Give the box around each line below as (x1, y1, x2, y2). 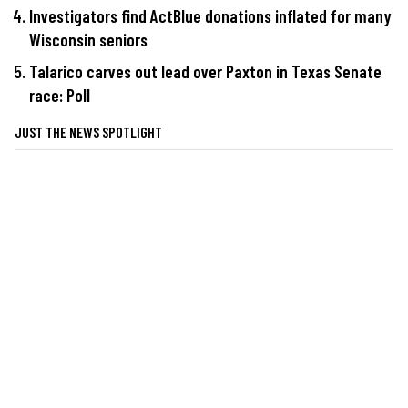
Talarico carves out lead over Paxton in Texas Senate (29, 61, 382, 83)
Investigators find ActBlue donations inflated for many (29, 5, 392, 26)
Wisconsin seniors (29, 28, 148, 50)
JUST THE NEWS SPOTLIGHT (15, 123, 162, 141)
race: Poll (29, 85, 90, 107)
